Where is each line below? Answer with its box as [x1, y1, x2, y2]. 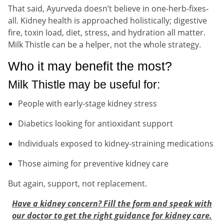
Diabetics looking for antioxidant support [18, 117, 173, 129]
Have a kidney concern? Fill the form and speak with [12, 197, 212, 209]
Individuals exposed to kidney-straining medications [18, 137, 213, 149]
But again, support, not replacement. [8, 177, 147, 189]
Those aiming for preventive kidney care [18, 157, 168, 169]
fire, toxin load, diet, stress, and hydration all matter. [8, 26, 205, 38]
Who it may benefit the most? [8, 58, 172, 73]
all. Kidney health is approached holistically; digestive [8, 14, 207, 26]
